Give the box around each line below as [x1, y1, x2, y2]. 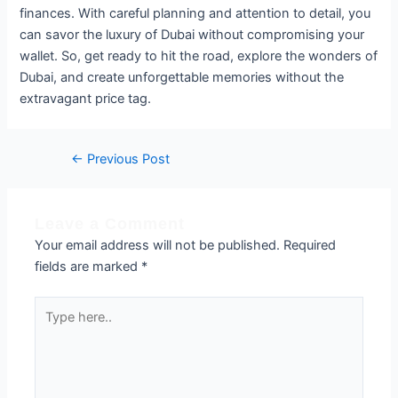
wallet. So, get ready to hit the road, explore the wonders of [20, 47, 378, 64]
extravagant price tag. [20, 90, 152, 107]
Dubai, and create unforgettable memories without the [20, 68, 345, 85]
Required [283, 236, 337, 253]
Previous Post [84, 150, 171, 167]
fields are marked [35, 258, 142, 275]
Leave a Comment [35, 214, 186, 233]
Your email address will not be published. [35, 236, 281, 253]
